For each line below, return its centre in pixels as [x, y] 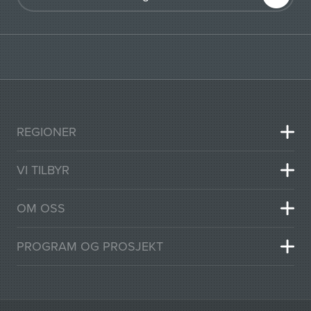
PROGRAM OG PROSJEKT [90, 246]
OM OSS [41, 208]
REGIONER [47, 132]
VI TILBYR [43, 170]
